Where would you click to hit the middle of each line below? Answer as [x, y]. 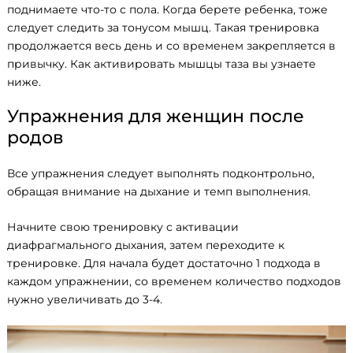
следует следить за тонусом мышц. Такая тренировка [163, 27]
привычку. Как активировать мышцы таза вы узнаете [162, 63]
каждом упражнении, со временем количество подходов [174, 281]
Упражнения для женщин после [156, 116]
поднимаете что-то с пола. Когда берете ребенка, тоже [167, 9]
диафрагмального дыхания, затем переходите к [146, 245]
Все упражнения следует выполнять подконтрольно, [161, 174]
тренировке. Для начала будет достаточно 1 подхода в [164, 263]
